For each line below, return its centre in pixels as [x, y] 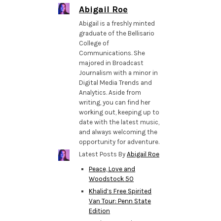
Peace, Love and [112, 169]
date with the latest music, [119, 122]
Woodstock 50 [111, 179]
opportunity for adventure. [119, 142]
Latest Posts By [103, 154]
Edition [100, 211]
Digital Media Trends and [116, 82]
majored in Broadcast [111, 63]
